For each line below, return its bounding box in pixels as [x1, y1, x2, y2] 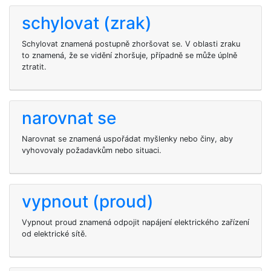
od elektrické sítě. [22, 229, 87, 238]
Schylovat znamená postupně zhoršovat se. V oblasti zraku [22, 39, 240, 48]
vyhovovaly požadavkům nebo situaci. [22, 146, 162, 155]
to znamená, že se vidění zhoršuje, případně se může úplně [22, 51, 237, 60]
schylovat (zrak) [22, 13, 152, 33]
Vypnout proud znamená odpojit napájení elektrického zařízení [22, 218, 249, 227]
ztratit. [22, 62, 47, 71]
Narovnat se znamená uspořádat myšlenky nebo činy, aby [22, 134, 233, 143]
